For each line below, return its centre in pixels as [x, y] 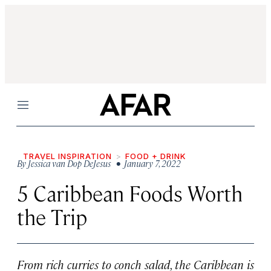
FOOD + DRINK [156, 156]
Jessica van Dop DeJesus [69, 163]
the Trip [52, 216]
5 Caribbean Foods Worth [130, 193]
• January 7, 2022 [147, 163]
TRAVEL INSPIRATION [67, 156]
